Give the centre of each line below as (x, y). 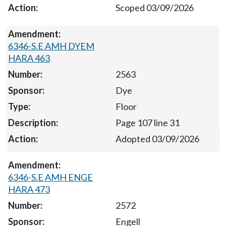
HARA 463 (29, 58)
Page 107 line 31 (147, 122)
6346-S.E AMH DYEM (51, 46)
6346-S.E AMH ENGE (50, 177)
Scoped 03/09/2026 (155, 7)
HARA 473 (29, 189)
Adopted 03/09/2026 (157, 138)
